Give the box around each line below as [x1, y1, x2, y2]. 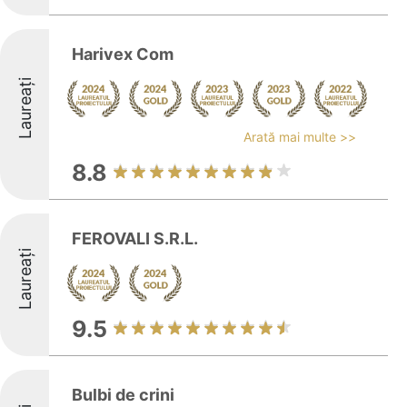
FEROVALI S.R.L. [72, 229, 198, 248]
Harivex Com [72, 45, 174, 64]
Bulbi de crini [72, 385, 174, 404]
